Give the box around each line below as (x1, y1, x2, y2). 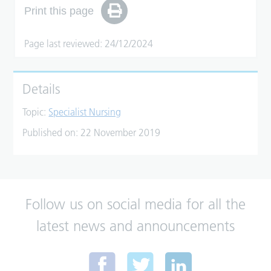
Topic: (22, 106, 49, 119)
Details (22, 81, 61, 98)
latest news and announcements (36, 217, 235, 235)
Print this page (24, 4, 94, 17)
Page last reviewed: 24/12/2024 (24, 38, 154, 50)
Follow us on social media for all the (25, 195, 246, 214)
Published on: (22, 126, 81, 139)
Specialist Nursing (48, 106, 122, 119)
